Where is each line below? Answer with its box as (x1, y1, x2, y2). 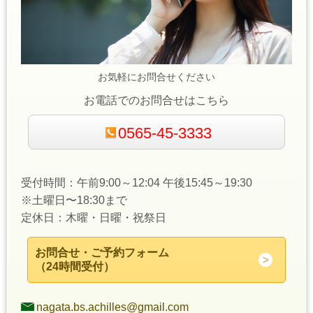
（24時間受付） (34, 261, 115, 273)
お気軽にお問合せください (98, 71, 215, 82)
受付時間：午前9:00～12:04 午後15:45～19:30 (21, 177, 252, 189)
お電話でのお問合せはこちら (84, 94, 229, 106)
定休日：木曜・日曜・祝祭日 (21, 212, 166, 224)
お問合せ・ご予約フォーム (34, 247, 169, 259)
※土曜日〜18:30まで (21, 194, 127, 207)
